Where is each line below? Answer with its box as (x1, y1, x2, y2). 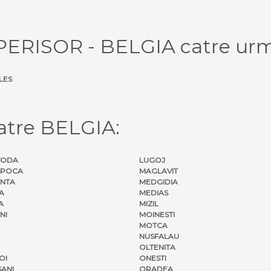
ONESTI (139, 253, 166, 263)
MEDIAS (139, 188, 168, 197)
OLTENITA (139, 242, 175, 252)
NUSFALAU (139, 231, 179, 241)
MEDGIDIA (139, 177, 178, 186)
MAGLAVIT (139, 166, 178, 175)
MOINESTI (139, 209, 175, 219)
